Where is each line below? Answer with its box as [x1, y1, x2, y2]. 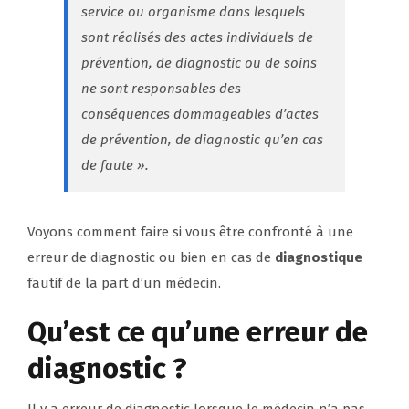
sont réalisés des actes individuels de [81, 29, 313, 47]
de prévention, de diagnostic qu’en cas [81, 131, 323, 149]
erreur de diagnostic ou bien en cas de [27, 249, 275, 267]
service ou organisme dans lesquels [81, 4, 305, 21]
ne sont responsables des [81, 80, 241, 98]
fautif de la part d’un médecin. [27, 275, 221, 292]
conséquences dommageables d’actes [81, 106, 319, 123]
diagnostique [275, 249, 362, 267]
